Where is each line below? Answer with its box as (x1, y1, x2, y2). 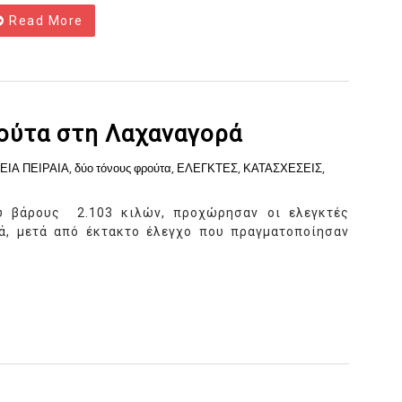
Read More (4, 13, 83, 29)
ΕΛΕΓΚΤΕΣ (177, 162, 238, 176)
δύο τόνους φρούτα (74, 162, 171, 176)
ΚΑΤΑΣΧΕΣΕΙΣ (243, 162, 322, 176)
